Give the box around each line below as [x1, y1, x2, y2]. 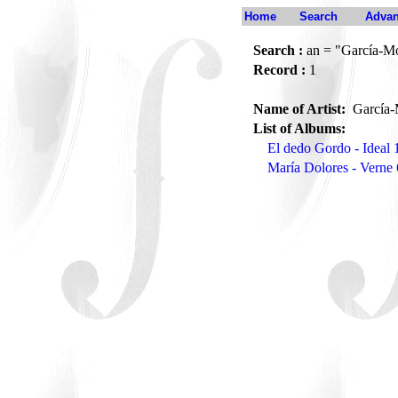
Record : [253, 62, 306, 77]
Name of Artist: [253, 101, 349, 116]
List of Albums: [253, 121, 346, 136]
